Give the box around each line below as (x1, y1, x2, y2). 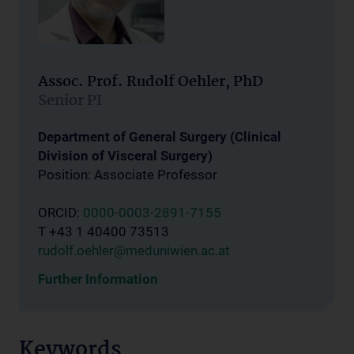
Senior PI (38, 89, 102, 113)
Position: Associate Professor (38, 167, 217, 183)
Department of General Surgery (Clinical (38, 129, 281, 145)
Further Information (38, 271, 158, 287)
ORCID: (38, 205, 83, 220)
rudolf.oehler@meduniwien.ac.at (38, 243, 230, 258)
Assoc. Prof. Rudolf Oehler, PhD (38, 70, 263, 94)
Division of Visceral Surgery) (38, 148, 213, 164)
